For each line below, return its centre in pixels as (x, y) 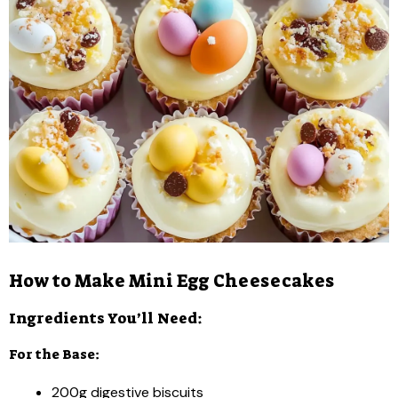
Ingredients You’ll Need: (106, 318)
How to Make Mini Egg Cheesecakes (171, 281)
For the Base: (54, 354)
